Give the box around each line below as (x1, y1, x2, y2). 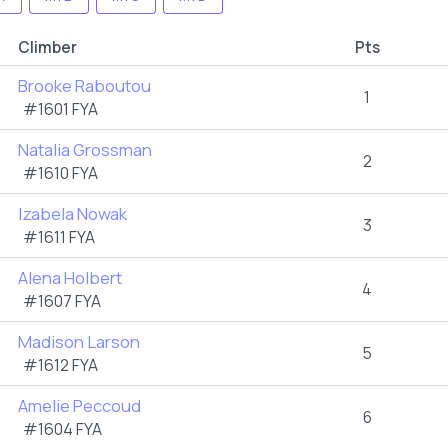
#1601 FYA (23, 98, 98, 120)
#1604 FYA (23, 418, 102, 440)
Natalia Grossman (18, 138, 152, 161)
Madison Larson (18, 330, 140, 353)
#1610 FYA (23, 162, 98, 184)
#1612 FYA (23, 354, 98, 376)
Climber (18, 37, 77, 58)
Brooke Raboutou (18, 74, 151, 97)
